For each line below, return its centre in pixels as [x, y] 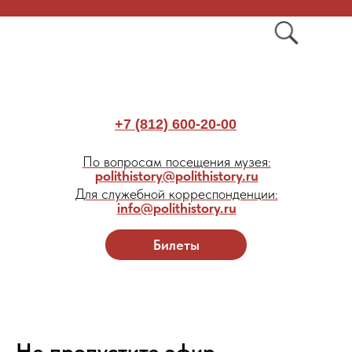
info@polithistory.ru [176, 208]
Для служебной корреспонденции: [176, 194]
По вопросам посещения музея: [176, 161]
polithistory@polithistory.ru [176, 176]
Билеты [176, 245]
